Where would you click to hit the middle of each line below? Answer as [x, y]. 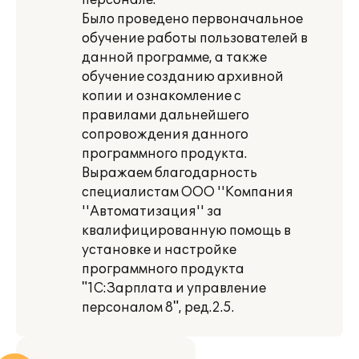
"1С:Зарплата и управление [174, 288]
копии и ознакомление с [161, 96]
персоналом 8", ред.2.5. [158, 308]
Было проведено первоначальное [192, 19]
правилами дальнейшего [165, 115]
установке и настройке [159, 250]
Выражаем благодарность [169, 173]
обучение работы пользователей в [195, 38]
